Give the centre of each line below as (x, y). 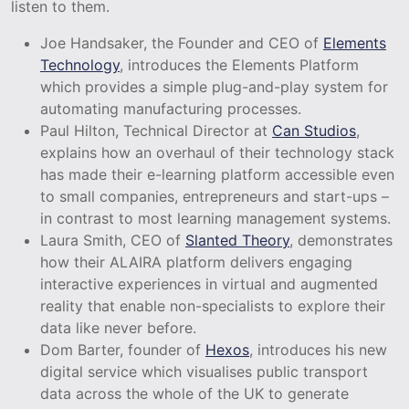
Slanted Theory (237, 240)
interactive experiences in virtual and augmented (209, 283)
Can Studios (314, 130)
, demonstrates (341, 240)
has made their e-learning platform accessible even (217, 174)
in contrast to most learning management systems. (215, 218)
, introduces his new (318, 349)
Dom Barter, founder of (123, 349)
